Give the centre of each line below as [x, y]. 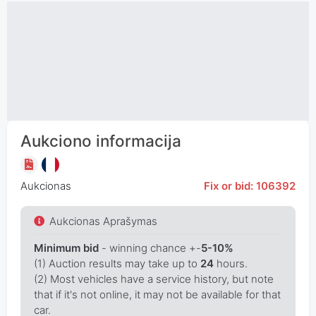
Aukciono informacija [101, 141]
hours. [230, 263]
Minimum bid [66, 248]
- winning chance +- [150, 248]
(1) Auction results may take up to [117, 263]
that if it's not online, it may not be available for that [157, 294]
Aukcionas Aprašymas [103, 221]
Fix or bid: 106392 [250, 186]
